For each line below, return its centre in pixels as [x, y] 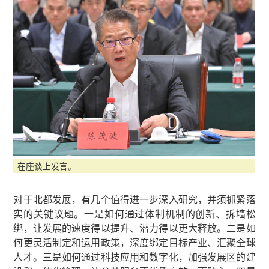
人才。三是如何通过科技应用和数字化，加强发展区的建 [134, 256]
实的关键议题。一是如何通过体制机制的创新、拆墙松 [134, 213]
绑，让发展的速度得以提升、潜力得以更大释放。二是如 [134, 228]
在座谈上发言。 [47, 165]
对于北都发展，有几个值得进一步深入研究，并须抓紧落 [134, 199]
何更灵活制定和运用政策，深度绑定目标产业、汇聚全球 [134, 242]
